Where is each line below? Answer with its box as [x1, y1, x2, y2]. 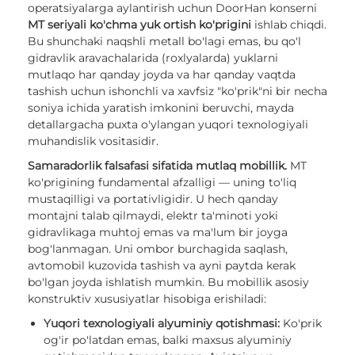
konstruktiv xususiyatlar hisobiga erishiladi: [28, 292, 266, 307]
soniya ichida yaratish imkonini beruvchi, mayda [28, 101, 294, 116]
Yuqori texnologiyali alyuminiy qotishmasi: [44, 316, 280, 331]
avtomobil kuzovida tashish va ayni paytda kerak [28, 258, 296, 273]
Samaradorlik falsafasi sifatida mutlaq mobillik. [28, 158, 287, 174]
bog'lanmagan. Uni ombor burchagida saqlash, [28, 242, 288, 257]
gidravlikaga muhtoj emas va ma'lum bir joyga [28, 225, 288, 240]
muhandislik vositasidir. [28, 134, 158, 149]
